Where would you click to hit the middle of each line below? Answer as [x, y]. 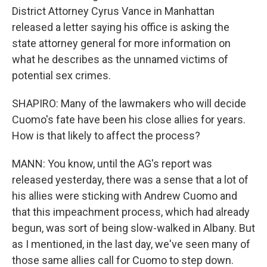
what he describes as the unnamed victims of [120, 59]
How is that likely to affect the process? [106, 136]
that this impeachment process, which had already [131, 212]
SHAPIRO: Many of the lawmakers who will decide [129, 103]
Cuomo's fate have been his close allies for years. [129, 119]
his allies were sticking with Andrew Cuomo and [125, 196]
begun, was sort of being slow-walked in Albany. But [133, 228]
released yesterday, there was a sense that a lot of [130, 180]
